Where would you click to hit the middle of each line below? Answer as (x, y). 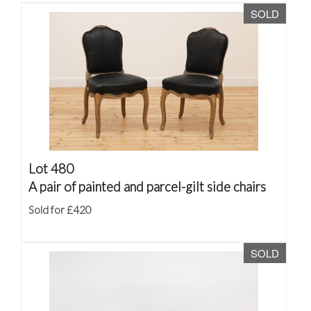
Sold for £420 (60, 210)
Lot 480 (51, 168)
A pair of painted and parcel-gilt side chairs (147, 186)
